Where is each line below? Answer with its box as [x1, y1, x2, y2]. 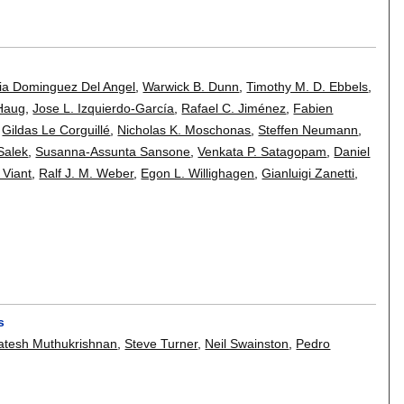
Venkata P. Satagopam [197, 143, 327, 159]
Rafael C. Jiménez [181, 100, 287, 115]
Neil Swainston [205, 336, 289, 352]
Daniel [334, 143, 371, 159]
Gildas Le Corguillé [2, 122, 111, 137]
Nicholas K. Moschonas [117, 122, 252, 137]
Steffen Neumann [258, 122, 359, 137]
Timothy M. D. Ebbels [246, 78, 369, 94]
